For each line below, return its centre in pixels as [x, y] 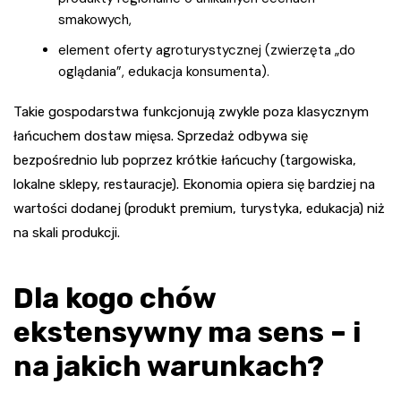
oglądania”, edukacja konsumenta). [164, 72]
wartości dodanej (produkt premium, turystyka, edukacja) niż [199, 209]
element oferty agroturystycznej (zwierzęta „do [207, 51]
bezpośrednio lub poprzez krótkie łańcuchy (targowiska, [185, 161]
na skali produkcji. [67, 233]
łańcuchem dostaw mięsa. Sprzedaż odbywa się [161, 137]
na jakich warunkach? [169, 367]
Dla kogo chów [115, 299]
